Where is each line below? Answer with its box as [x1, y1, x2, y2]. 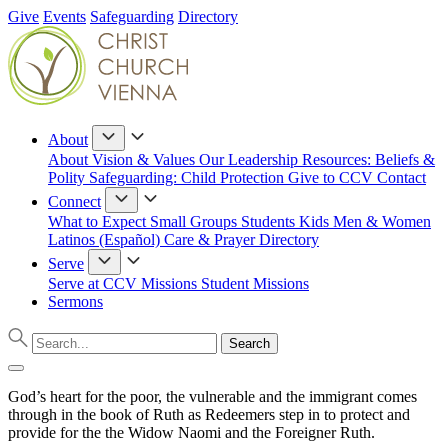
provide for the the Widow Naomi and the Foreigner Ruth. [8, 424, 375, 441]
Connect [48, 193, 101, 210]
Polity [48, 169, 89, 186]
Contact [377, 169, 426, 186]
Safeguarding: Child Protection [89, 169, 288, 186]
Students [241, 213, 299, 230]
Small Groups [150, 213, 241, 230]
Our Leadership [199, 151, 302, 168]
